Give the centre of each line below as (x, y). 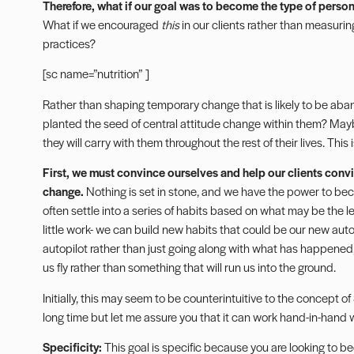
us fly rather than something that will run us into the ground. (189, 267)
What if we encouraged (102, 24)
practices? (69, 43)
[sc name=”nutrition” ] (96, 73)
